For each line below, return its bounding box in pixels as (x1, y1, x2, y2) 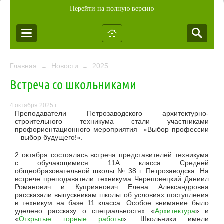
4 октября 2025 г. (10, 102, 58, 109)
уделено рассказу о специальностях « (15, 207, 155, 215)
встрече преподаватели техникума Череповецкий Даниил (15, 175, 209, 183)
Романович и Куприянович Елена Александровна (15, 183, 209, 191)
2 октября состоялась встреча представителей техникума (15, 151, 209, 159)
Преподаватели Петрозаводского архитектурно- (15, 109, 209, 118)
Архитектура (154, 207, 195, 215)
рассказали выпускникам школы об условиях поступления (15, 191, 209, 199)
